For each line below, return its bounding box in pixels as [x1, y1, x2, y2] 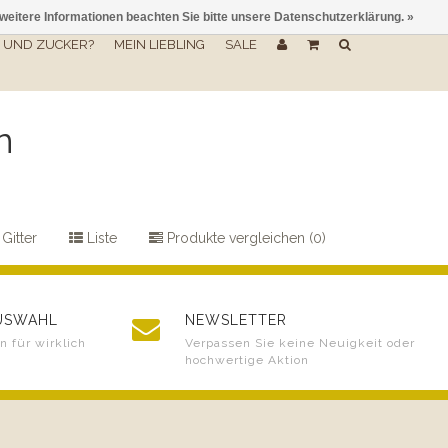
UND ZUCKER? [3, 37, 94, 52]
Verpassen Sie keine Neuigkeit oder [185, 336, 415, 350]
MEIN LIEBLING [114, 37, 205, 52]
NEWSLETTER [185, 312, 287, 328]
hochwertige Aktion [185, 353, 309, 367]
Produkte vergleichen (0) [163, 229, 326, 246]
